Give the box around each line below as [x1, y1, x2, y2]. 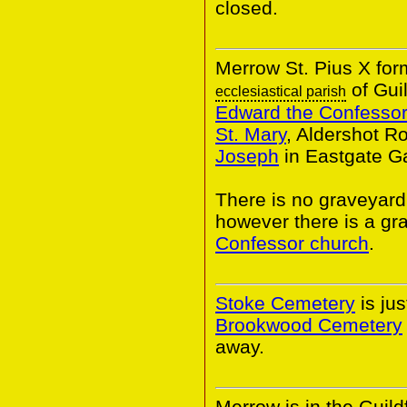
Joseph [215, 144, 279, 166]
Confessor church [215, 232, 369, 253]
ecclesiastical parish [215, 83, 346, 99]
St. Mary [215, 123, 286, 144]
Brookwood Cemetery [215, 313, 402, 335]
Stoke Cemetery [215, 292, 355, 313]
